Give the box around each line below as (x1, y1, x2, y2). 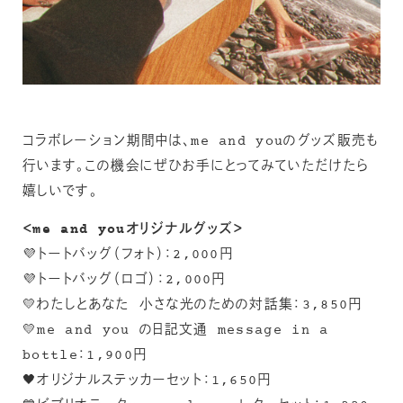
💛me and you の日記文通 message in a (22, 321, 329, 341)
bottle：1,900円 (22, 346, 148, 366)
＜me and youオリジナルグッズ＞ (22, 220, 244, 240)
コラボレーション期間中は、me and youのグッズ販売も (22, 131, 380, 151)
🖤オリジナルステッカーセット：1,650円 (22, 372, 272, 391)
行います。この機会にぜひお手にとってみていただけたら (22, 157, 370, 176)
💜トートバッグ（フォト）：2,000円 (22, 246, 234, 265)
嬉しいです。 (22, 182, 98, 201)
